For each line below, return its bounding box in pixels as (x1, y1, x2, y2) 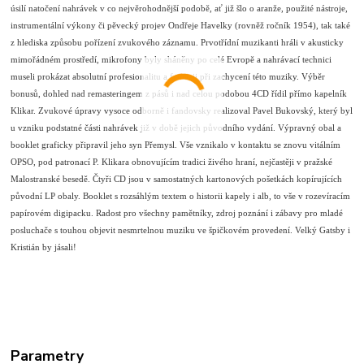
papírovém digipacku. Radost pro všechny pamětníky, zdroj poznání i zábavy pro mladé (11, 208, 344, 219)
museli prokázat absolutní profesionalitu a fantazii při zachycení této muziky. (11, 71, 302, 82)
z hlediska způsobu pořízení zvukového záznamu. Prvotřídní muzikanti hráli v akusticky (11, 37, 344, 48)
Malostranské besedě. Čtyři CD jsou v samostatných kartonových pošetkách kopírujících (11, 174, 343, 184)
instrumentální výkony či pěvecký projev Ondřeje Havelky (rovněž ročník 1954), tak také (11, 20, 351, 31)
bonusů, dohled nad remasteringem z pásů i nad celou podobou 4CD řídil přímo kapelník (11, 89, 348, 99)
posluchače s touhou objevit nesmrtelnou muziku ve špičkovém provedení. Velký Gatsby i (11, 225, 351, 236)
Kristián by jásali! (11, 242, 77, 253)
